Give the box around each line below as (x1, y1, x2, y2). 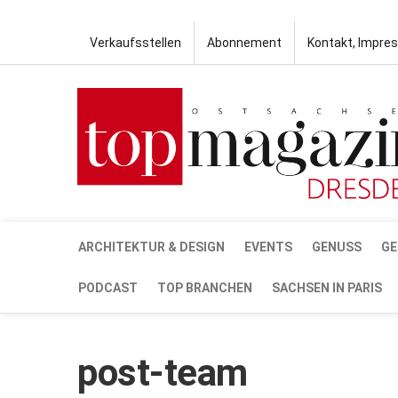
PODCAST (78, 280, 138, 295)
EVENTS (244, 239, 292, 254)
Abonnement (207, 36, 282, 50)
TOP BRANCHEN (157, 280, 252, 295)
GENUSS (312, 239, 362, 254)
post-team (77, 350, 248, 394)
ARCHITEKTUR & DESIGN (78, 239, 225, 254)
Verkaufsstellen (90, 36, 181, 50)
